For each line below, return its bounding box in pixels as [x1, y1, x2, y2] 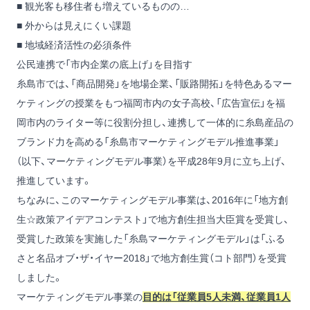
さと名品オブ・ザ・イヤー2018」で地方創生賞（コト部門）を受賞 [17, 253, 286, 264]
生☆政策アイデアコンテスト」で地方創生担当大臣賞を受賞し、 [17, 214, 289, 225]
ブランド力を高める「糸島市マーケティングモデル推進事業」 [17, 136, 280, 147]
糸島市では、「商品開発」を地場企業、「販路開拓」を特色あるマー [17, 78, 292, 89]
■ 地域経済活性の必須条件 [17, 39, 131, 51]
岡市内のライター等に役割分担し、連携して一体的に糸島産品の [17, 117, 293, 128]
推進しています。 [17, 175, 92, 186]
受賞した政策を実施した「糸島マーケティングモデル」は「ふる [17, 233, 285, 244]
